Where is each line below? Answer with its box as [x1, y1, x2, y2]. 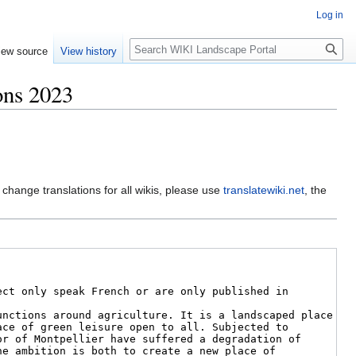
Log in [316, 10, 343, 21]
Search [129, 37, 182, 56]
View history [60, 45, 118, 58]
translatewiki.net [223, 184, 305, 197]
